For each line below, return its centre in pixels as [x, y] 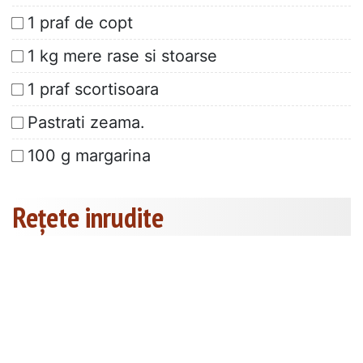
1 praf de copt [80, 23]
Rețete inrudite [88, 218]
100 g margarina [89, 156]
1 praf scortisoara [93, 90]
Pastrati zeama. [86, 123]
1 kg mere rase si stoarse [122, 56]
